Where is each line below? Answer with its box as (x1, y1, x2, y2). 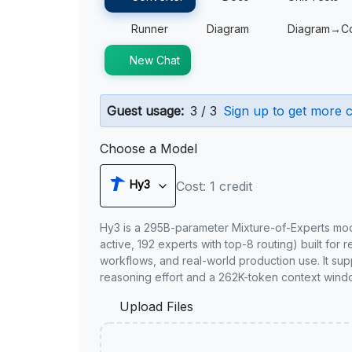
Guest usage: (107, 103, 184, 119)
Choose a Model (100, 141, 197, 156)
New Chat (130, 53, 180, 67)
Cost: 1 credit (176, 178, 252, 194)
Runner (131, 22, 168, 35)
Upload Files (115, 299, 197, 314)
